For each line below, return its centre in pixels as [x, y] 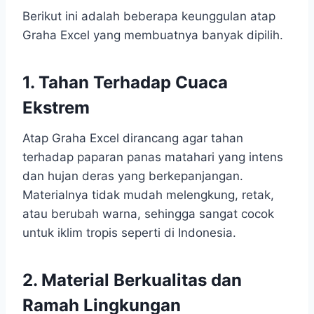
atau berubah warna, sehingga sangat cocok [148, 214]
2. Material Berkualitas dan [132, 280]
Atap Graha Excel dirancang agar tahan [133, 138]
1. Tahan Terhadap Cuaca [125, 83]
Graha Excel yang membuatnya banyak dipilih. [153, 35]
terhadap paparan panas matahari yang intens [153, 157]
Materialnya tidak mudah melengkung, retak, [148, 195]
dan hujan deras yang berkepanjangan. [133, 176]
